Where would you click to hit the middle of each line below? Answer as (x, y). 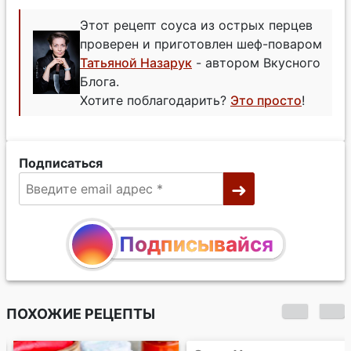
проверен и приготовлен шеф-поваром (201, 43)
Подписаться (61, 163)
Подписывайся (196, 244)
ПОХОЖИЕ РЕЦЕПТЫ (81, 313)
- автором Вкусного (256, 62)
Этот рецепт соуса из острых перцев (196, 25)
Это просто (266, 100)
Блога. (100, 81)
